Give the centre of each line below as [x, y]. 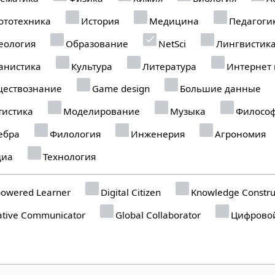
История [99, 21]
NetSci [171, 43]
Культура [91, 66]
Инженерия [157, 134]
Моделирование [101, 111]
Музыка [187, 111]
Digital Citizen [130, 192]
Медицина [173, 21]
